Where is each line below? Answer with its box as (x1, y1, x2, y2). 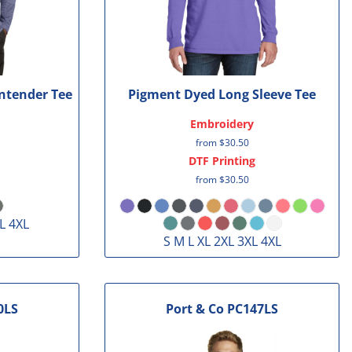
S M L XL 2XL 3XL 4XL (163, 232, 281, 250)
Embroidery (190, 115, 255, 131)
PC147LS (227, 300, 279, 318)
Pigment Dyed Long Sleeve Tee (128, 85, 317, 103)
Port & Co (166, 300, 225, 318)
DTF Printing (189, 152, 256, 168)
